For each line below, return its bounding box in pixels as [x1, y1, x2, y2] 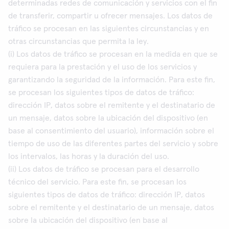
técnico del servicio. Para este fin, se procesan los [8, 178, 187, 186]
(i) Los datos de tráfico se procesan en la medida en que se [8, 50, 218, 58]
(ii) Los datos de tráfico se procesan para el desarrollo [8, 165, 199, 173]
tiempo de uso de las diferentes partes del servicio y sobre [8, 140, 218, 148]
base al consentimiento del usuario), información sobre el [8, 127, 214, 135]
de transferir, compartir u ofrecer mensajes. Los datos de [8, 12, 213, 20]
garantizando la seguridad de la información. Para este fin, [8, 76, 215, 84]
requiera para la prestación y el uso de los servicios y [8, 63, 197, 71]
